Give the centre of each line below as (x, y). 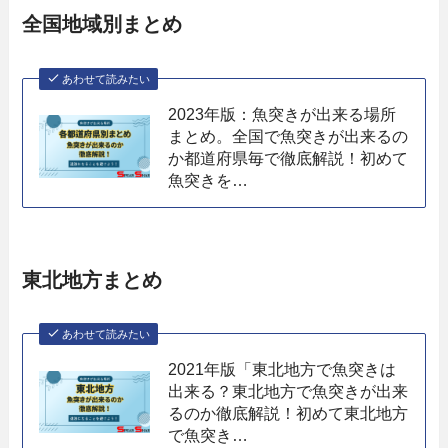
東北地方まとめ (92, 279)
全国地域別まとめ (102, 24)
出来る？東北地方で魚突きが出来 (288, 391)
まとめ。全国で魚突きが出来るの (288, 135)
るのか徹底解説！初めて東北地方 (288, 413)
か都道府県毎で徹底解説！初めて (288, 157)
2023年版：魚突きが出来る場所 (282, 113)
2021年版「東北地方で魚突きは (282, 369)
